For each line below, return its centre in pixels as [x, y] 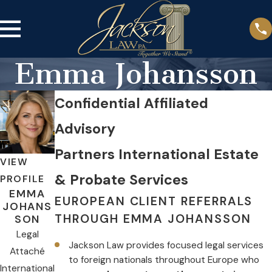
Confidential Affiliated [131, 104]
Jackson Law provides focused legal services [166, 246]
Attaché [27, 251]
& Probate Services [121, 180]
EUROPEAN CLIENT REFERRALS [154, 202]
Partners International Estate [157, 155]
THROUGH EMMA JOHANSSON [153, 219]
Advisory [85, 129]
